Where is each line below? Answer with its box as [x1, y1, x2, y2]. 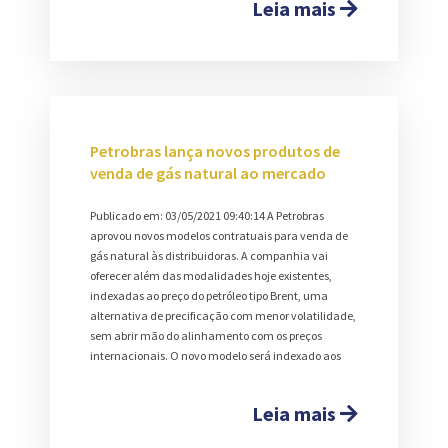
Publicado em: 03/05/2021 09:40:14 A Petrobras [90, 208, 324, 224]
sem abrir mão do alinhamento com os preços [90, 328, 322, 344]
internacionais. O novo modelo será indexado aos [90, 348, 341, 364]
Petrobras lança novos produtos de [90, 141, 340, 162]
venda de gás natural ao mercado [90, 163, 326, 184]
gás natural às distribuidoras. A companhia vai [90, 248, 328, 264]
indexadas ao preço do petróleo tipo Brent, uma [90, 288, 328, 304]
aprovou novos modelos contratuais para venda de [90, 228, 348, 244]
